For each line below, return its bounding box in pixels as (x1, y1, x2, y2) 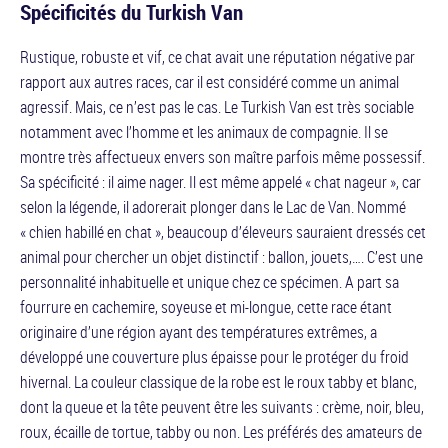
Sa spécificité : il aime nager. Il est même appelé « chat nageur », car (20, 171, 421, 193)
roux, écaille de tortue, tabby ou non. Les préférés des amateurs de (20, 421, 422, 443)
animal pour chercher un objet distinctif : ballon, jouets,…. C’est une (20, 246, 423, 268)
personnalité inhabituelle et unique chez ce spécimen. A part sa (20, 271, 399, 293)
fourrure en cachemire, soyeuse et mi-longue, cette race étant (20, 296, 392, 318)
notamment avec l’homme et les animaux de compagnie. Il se (20, 121, 388, 143)
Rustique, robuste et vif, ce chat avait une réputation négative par (20, 46, 415, 68)
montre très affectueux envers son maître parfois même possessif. (20, 146, 425, 168)
